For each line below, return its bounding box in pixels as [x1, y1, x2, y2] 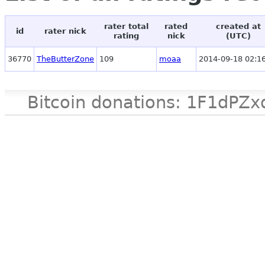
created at [215, 22, 261, 31]
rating [114, 31, 139, 41]
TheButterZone [37, 54, 94, 64]
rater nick [44, 27, 86, 36]
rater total [104, 22, 148, 31]
